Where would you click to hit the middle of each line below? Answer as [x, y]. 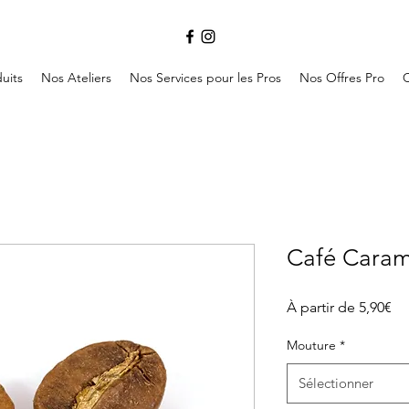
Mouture [311, 346]
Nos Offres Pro [342, 78]
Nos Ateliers [76, 78]
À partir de [323, 308]
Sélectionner [336, 383]
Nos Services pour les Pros [205, 78]
